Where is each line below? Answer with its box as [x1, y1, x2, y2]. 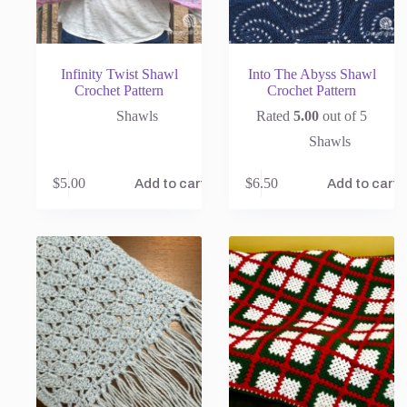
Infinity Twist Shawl [60, 65, 178, 82]
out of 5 [319, 107, 368, 124]
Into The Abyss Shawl [247, 65, 376, 82]
